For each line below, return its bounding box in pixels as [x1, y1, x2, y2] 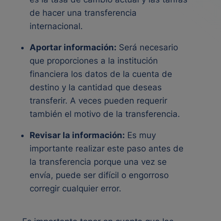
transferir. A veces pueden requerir [30, 96, 167, 106]
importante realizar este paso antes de [30, 144, 184, 153]
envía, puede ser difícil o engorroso [30, 170, 169, 180]
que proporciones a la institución [30, 56, 158, 66]
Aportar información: [30, 42, 116, 52]
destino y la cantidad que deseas [30, 82, 162, 92]
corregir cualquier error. [30, 184, 124, 193]
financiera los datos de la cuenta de [30, 69, 172, 79]
